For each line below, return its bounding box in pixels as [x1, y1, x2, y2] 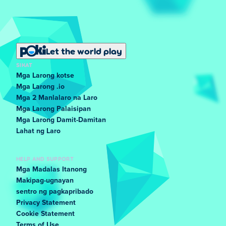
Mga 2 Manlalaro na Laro [16, 94, 97, 101]
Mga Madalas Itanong [16, 166, 87, 173]
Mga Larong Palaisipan [16, 105, 91, 112]
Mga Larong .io [16, 83, 65, 90]
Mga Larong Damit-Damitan [16, 117, 106, 124]
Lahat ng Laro [16, 128, 61, 135]
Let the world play [46, 45, 122, 56]
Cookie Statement [16, 210, 75, 217]
